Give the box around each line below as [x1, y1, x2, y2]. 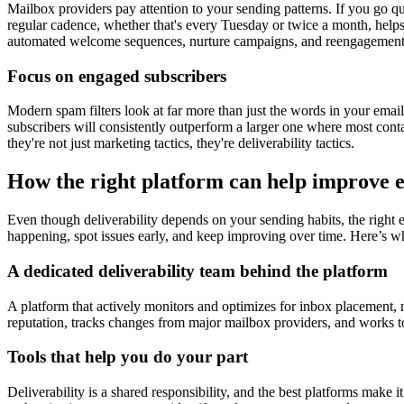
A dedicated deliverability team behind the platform [7, 261, 388, 280]
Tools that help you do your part [7, 347, 248, 367]
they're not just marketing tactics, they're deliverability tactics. [7, 135, 354, 151]
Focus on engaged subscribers [7, 66, 226, 86]
